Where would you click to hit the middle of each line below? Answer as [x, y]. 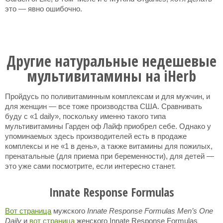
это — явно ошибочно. [44, 9]
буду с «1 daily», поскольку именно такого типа [85, 116]
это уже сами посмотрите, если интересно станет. [90, 166]
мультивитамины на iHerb [111, 76]
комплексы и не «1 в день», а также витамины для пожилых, [109, 146]
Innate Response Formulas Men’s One [150, 211]
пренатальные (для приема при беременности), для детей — [110, 156]
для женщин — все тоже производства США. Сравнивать [104, 106]
